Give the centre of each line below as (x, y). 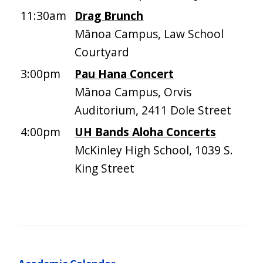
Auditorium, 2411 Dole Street (153, 110)
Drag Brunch (109, 16)
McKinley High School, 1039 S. (154, 150)
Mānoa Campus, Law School (149, 34)
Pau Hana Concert (124, 74)
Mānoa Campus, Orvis (133, 92)
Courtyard (102, 52)
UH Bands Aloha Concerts (146, 132)
